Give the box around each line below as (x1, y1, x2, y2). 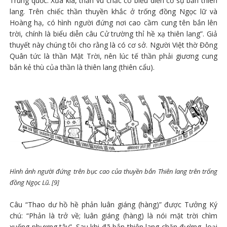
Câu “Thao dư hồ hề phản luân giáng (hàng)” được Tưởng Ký (9, 199, 218, 209)
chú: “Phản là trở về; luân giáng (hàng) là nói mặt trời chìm (9, 210, 218, 220)
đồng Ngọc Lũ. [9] (9, 177, 59, 187)
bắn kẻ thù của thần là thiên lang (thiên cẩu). (9, 62, 155, 72)
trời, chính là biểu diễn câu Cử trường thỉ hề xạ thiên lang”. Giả (9, 28, 218, 39)
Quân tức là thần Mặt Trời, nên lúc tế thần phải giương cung (9, 51, 218, 61)
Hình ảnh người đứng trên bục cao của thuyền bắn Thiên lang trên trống (9, 166, 218, 176)
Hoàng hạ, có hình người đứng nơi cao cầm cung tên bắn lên (9, 17, 218, 27)
